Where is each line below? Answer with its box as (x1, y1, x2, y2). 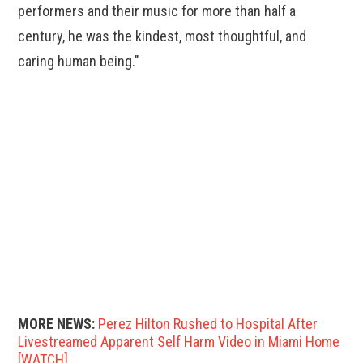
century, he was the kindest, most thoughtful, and (18, 28, 307, 45)
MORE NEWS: (18, 315, 96, 333)
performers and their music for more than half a (18, 2, 297, 20)
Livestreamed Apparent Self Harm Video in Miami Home (18, 333, 340, 351)
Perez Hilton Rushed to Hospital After (98, 315, 318, 333)
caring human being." (18, 53, 140, 70)
